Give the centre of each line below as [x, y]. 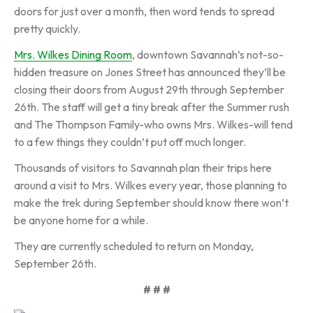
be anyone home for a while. [81, 220]
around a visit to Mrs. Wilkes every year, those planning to [151, 185]
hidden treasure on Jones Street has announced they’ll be [150, 72]
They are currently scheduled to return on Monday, [134, 246]
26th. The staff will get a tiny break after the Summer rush [152, 107]
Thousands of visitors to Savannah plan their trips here [143, 168]
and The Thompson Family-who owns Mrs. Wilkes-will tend [153, 124]
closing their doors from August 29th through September [149, 89]
